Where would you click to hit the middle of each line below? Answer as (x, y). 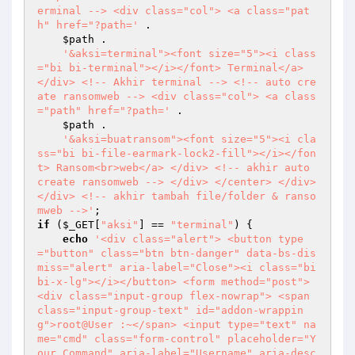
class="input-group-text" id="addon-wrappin (170, 310)
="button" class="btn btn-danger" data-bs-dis (177, 253)
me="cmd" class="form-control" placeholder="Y (177, 339)
